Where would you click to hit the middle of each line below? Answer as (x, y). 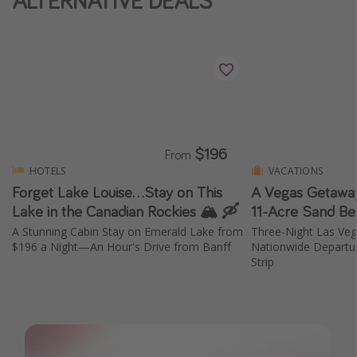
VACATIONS (296, 171)
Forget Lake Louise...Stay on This (117, 191)
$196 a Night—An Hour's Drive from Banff (122, 246)
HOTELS (48, 171)
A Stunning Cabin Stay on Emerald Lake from (127, 231)
